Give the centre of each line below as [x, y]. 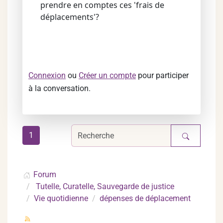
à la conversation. [59, 88]
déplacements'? [70, 17]
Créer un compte [107, 75]
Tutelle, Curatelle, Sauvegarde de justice [105, 186]
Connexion [47, 75]
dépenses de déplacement [145, 198]
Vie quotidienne [61, 198]
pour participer [162, 75]
